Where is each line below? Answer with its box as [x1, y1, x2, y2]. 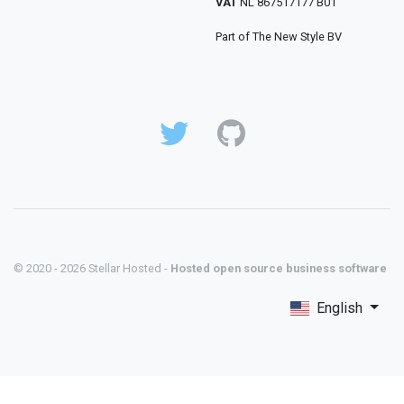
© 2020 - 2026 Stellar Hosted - [14, 262, 170, 276]
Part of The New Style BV [216, 30, 342, 44]
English [317, 299, 363, 317]
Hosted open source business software [170, 262, 387, 276]
